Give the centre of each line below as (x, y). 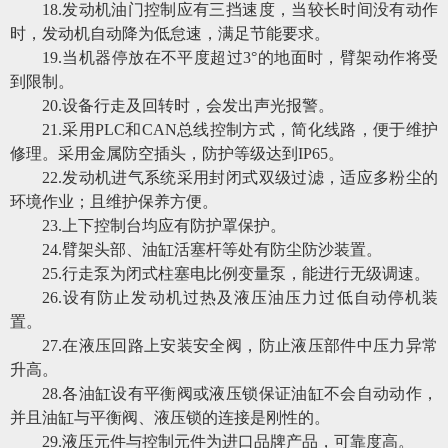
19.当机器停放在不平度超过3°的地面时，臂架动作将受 (240, 57)
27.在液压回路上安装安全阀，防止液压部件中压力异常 (240, 345)
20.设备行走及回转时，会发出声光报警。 (188, 105)
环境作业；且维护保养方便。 (114, 201)
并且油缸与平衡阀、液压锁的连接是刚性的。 (170, 417)
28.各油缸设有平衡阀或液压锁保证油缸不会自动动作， (240, 393)
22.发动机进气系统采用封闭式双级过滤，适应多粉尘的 (240, 177)
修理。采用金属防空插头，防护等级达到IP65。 (177, 153)
